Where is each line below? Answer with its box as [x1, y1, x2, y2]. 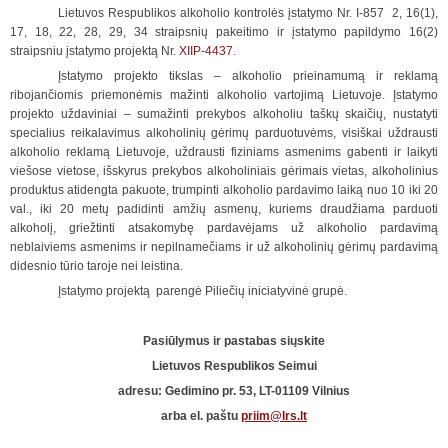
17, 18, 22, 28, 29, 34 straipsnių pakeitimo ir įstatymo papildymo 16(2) [10, 25, 438, 39]
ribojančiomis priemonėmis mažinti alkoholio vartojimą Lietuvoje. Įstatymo [10, 88, 438, 102]
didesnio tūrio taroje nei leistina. [10, 259, 183, 273]
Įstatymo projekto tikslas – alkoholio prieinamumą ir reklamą [58, 69, 438, 83]
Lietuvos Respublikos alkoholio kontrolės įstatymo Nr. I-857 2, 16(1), [58, 6, 438, 20]
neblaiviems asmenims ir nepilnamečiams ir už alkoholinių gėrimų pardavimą [10, 240, 438, 254]
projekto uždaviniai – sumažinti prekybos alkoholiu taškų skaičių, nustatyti [10, 107, 438, 121]
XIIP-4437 [179, 44, 233, 58]
